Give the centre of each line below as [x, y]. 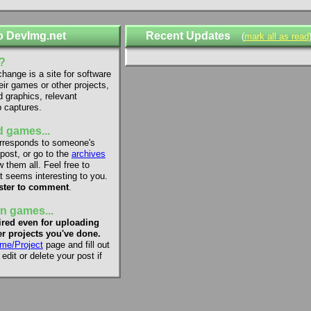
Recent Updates [188, 36]
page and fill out [76, 245]
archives [89, 154]
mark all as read [276, 36]
